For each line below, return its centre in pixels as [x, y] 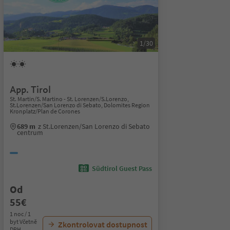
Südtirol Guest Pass [122, 168]
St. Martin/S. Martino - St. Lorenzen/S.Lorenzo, [69, 99]
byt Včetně [23, 222]
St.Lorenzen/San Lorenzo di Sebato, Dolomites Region [80, 105]
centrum [30, 132]
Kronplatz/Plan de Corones [45, 111]
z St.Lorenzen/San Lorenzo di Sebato [94, 126]
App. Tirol [30, 90]
